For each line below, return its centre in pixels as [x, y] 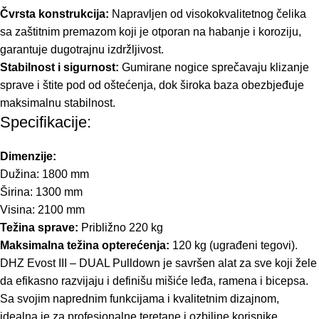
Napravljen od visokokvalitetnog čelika [208, 14]
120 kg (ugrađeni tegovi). [234, 246]
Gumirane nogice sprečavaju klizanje [214, 68]
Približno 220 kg [121, 228]
